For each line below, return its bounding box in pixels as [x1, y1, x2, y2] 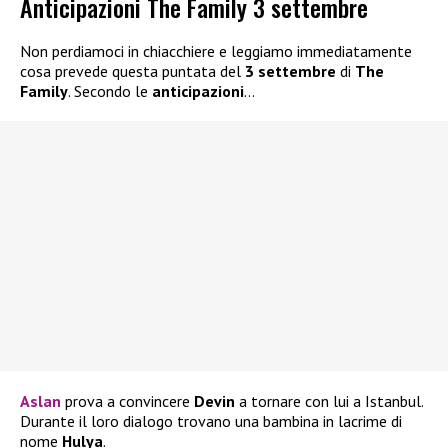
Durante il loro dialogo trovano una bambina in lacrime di [20, 411, 402, 432]
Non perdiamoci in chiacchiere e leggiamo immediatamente [20, 41, 412, 62]
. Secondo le [68, 81, 152, 102]
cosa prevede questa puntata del [20, 61, 245, 82]
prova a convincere [61, 391, 194, 412]
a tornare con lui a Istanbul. [235, 391, 423, 412]
